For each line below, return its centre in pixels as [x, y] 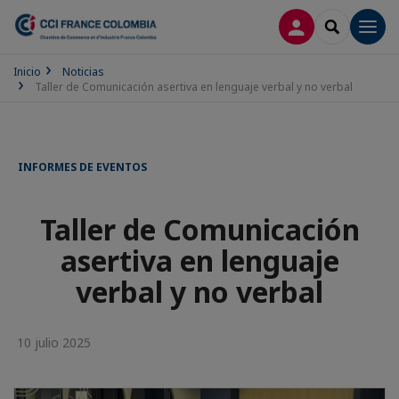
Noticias [83, 72]
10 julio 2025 [52, 342]
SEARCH [355, 25]
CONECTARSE [337, 25]
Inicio [27, 72]
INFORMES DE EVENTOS [82, 167]
